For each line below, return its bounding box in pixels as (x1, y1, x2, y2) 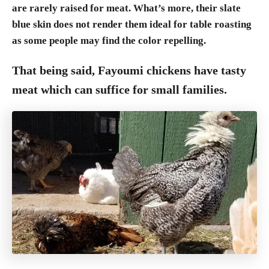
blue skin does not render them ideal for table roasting (12, 19, 252, 30)
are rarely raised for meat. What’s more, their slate (12, 2, 241, 14)
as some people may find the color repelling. (12, 35, 206, 46)
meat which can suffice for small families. (12, 83, 227, 96)
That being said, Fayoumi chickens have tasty (12, 64, 246, 77)
